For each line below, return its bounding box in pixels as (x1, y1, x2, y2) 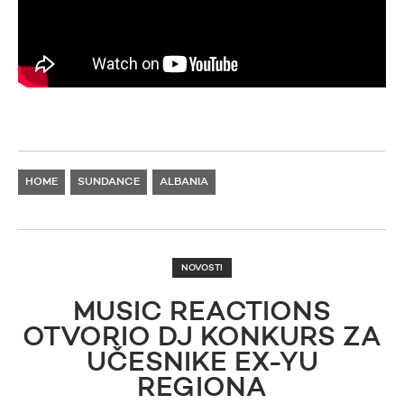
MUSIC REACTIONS (73, 299, 331, 327)
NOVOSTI (181, 263, 223, 273)
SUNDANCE (78, 177, 140, 188)
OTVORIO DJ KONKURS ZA (23, 325, 381, 353)
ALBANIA (160, 177, 208, 188)
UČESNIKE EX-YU (86, 350, 318, 378)
